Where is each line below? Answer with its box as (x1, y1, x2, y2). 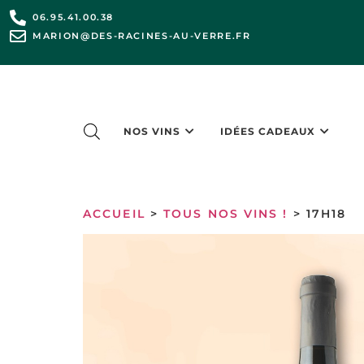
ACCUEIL (83, 206, 145, 222)
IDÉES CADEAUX (220, 124, 316, 137)
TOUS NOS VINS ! (163, 206, 288, 222)
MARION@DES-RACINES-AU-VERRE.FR (32, 30, 251, 41)
